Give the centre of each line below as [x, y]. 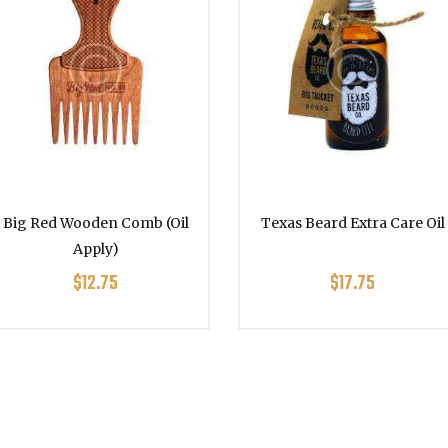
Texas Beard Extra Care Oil [352, 222]
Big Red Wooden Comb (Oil [95, 222]
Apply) [95, 248]
